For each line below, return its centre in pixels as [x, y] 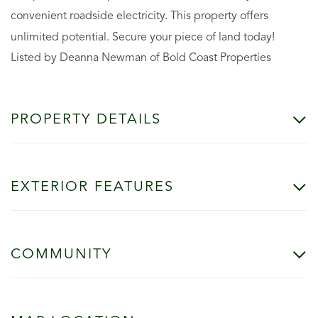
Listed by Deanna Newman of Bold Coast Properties [141, 58]
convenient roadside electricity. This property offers [139, 16]
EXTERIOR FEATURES [92, 187]
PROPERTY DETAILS [86, 120]
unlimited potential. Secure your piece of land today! [143, 37]
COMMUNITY [61, 254]
